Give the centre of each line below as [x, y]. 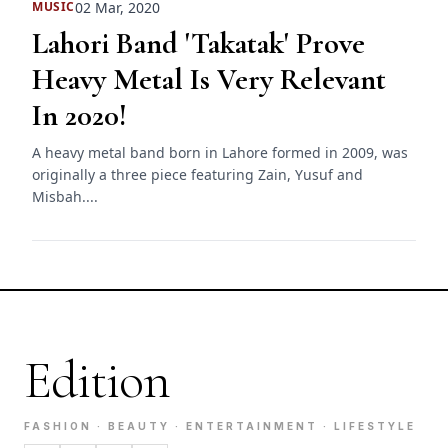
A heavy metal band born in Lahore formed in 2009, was [220, 152]
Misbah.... [65, 196]
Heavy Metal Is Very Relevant [209, 79]
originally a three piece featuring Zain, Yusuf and [197, 174]
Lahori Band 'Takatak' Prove [198, 43]
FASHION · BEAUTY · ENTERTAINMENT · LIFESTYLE [220, 425]
